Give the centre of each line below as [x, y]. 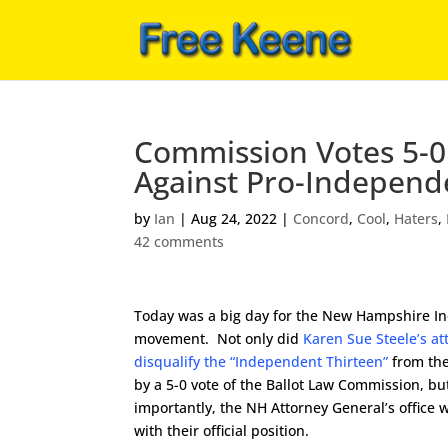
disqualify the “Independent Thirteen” [261, 361]
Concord [321, 218]
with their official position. [222, 430]
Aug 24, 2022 [234, 218]
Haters [416, 218]
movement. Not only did [219, 338]
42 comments [179, 241]
